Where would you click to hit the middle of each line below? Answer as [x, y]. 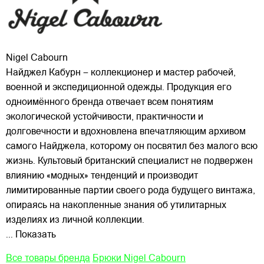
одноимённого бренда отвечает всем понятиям [110, 102]
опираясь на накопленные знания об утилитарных [116, 205]
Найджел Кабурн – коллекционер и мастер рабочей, [121, 73]
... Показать [31, 235]
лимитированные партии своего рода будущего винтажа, [131, 191]
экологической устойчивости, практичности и [105, 117]
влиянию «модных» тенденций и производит [102, 176]
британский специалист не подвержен [169, 161]
